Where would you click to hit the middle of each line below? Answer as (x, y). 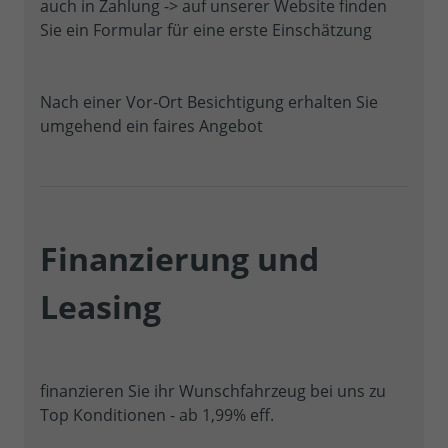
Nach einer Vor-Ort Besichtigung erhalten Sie (209, 101)
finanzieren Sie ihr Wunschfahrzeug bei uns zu (213, 390)
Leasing (100, 306)
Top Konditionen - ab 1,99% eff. (157, 414)
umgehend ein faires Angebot (151, 125)
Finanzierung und (179, 258)
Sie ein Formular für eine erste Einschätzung (206, 29)
